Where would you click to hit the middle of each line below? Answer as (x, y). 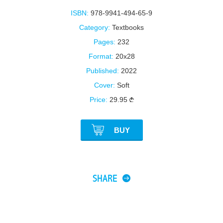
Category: (95, 27)
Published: (103, 71)
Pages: (105, 42)
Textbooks (128, 27)
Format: (101, 56)
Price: (98, 100)
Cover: (104, 85)
